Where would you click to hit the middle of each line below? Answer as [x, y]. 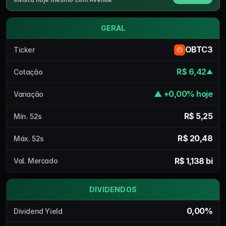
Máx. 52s [29, 138]
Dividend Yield [38, 211]
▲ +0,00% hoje [183, 94]
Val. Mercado [36, 161]
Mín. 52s [28, 116]
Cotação [28, 72]
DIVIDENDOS [113, 189]
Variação [29, 94]
